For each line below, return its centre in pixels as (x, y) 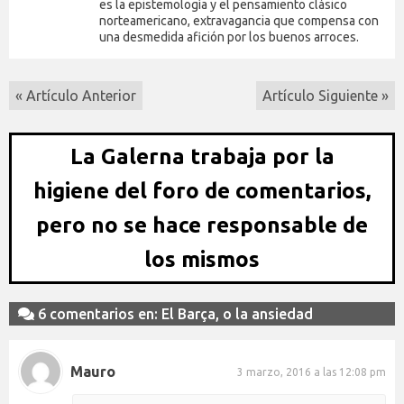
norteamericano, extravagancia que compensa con (239, 21)
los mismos (202, 260)
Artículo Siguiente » (326, 96)
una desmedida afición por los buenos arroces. (229, 37)
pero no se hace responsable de (202, 225)
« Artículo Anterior (76, 96)
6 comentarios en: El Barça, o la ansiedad (174, 314)
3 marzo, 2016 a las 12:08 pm (312, 372)
